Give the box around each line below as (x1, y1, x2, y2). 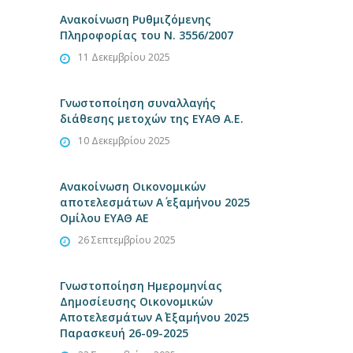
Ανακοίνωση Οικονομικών (60, 179, 206, 194)
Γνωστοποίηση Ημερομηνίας (60, 278, 222, 293)
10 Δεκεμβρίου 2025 (78, 134, 170, 147)
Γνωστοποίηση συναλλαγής (60, 95, 216, 110)
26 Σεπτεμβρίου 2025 (78, 233, 176, 247)
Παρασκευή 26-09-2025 (60, 325, 188, 340)
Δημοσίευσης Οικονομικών (60, 294, 213, 309)
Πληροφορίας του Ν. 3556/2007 (60, 28, 233, 43)
